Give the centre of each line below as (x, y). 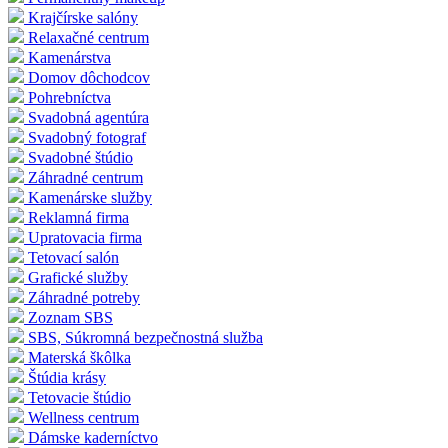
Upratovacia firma (85, 238)
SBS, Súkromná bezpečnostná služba (145, 338)
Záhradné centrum (85, 178)
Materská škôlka (79, 358)
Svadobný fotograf (87, 138)
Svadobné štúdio (80, 158)
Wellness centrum (83, 418)
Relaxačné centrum (88, 38)
